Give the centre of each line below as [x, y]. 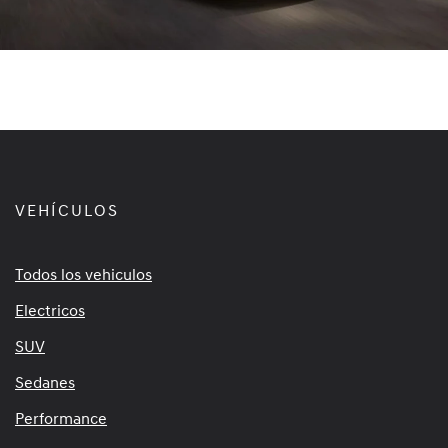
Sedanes [45, 382]
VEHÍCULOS [67, 210]
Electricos [50, 310]
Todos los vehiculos [83, 274]
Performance [61, 418]
